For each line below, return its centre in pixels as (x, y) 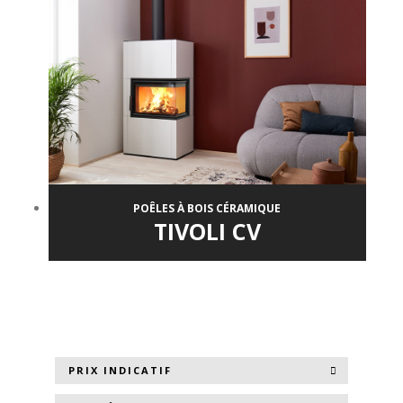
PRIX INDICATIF (120, 371)
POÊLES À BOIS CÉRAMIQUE (207, 208)
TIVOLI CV (207, 231)
